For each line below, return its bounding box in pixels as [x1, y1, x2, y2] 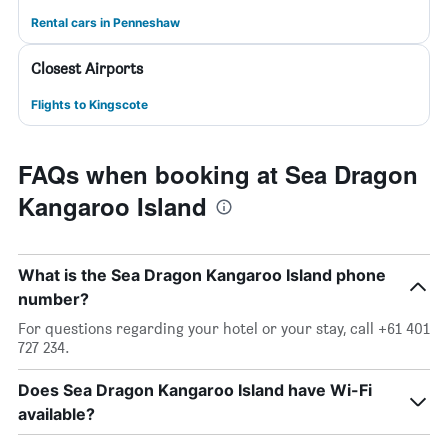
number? [18, 289, 89, 309]
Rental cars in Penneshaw [31, 15, 180, 30]
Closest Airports [31, 59, 143, 78]
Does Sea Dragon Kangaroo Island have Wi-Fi [18, 380, 372, 400]
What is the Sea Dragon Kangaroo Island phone [18, 265, 386, 285]
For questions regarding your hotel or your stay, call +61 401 [18, 319, 430, 338]
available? [18, 404, 95, 424]
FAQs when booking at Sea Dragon [18, 157, 418, 191]
